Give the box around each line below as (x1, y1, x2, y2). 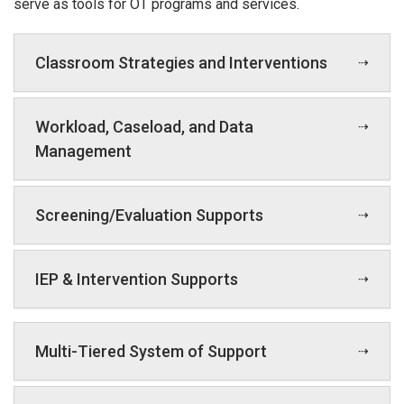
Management (35, 141, 132, 161)
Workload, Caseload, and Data (35, 116, 253, 136)
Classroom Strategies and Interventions (35, 52, 327, 72)
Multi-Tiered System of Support (35, 342, 267, 362)
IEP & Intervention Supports (35, 269, 238, 289)
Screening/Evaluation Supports (35, 205, 263, 225)
